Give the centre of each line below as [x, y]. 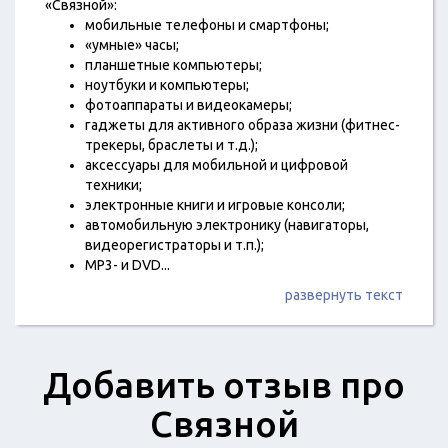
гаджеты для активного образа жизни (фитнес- [242, 125]
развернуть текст [344, 295]
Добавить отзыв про [224, 384]
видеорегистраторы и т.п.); [174, 245]
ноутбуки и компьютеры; [167, 85]
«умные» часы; [132, 45]
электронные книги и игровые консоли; [215, 205]
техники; [113, 185]
